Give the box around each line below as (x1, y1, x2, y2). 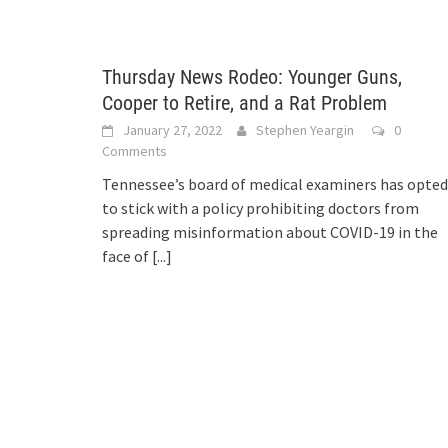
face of (102, 246, 152, 266)
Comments (102, 142, 167, 160)
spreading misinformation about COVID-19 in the (102, 222, 438, 242)
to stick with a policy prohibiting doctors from (102, 198, 419, 218)
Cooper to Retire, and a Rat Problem (102, 91, 387, 115)
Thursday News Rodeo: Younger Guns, (102, 65, 402, 89)
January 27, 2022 (123, 121, 222, 139)
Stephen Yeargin (256, 121, 354, 139)
